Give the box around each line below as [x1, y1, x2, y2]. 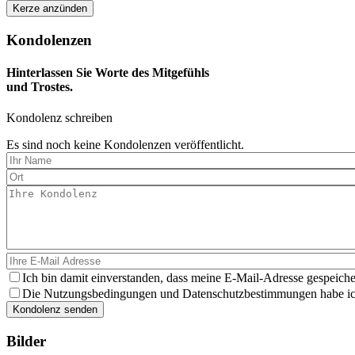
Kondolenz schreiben [6, 111, 113, 125]
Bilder [6, 332, 46, 349]
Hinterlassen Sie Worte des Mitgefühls [6, 65, 209, 79]
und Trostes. [6, 79, 73, 94]
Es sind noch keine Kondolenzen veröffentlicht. [6, 138, 244, 152]
